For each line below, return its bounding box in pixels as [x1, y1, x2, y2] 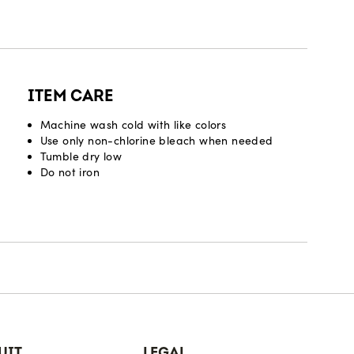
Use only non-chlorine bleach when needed [40, 134, 273, 148]
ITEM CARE [27, 86, 114, 106]
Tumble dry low [40, 149, 122, 164]
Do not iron [40, 165, 100, 179]
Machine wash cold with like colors [40, 118, 227, 132]
